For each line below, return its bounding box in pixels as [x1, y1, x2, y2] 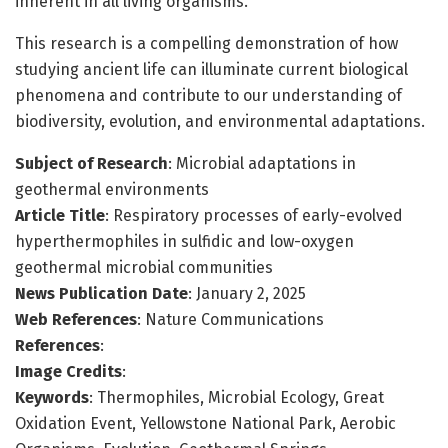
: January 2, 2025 [188, 283, 306, 303]
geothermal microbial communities [15, 257, 273, 277]
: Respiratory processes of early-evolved [105, 205, 403, 225]
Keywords [15, 387, 89, 407]
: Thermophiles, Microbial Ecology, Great [89, 387, 384, 407]
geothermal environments [15, 179, 209, 199]
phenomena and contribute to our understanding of [15, 85, 402, 105]
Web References [15, 309, 137, 329]
